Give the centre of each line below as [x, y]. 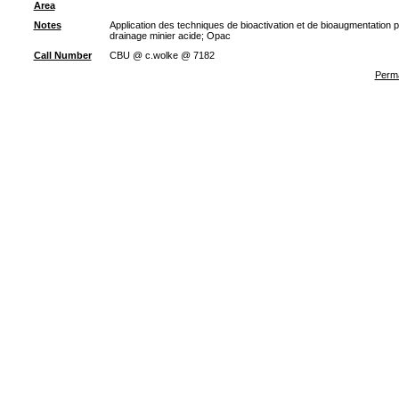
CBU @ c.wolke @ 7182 [162, 55]
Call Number [62, 55]
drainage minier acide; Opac [170, 36]
